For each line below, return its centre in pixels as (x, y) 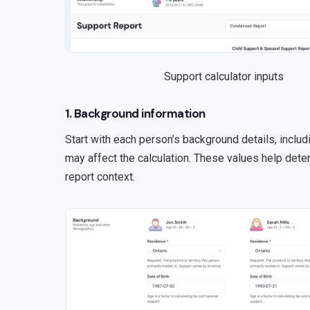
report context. (100, 176)
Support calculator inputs (224, 76)
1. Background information (135, 113)
